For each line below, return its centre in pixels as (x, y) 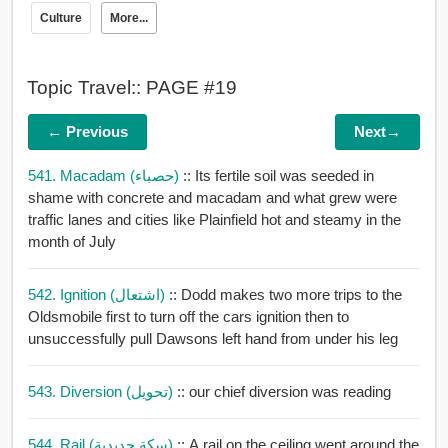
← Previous (87, 132)
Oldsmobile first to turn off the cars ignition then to (166, 317)
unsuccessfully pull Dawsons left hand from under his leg (212, 339)
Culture (60, 18)
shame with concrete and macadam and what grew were (146, 198)
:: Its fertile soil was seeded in (278, 176)
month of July (71, 242)
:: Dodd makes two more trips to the (285, 295)
